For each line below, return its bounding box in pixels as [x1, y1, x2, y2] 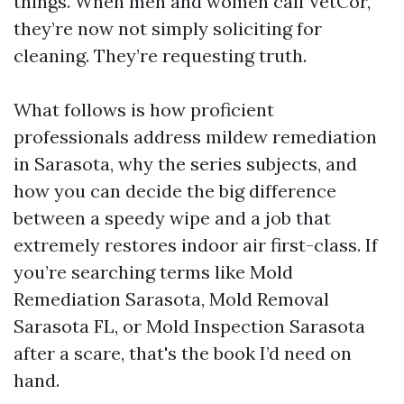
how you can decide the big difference [14, 179, 336, 202]
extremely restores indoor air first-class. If [14, 234, 378, 256]
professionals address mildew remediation [14, 125, 377, 148]
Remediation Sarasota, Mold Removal [14, 288, 329, 310]
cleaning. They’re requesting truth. [14, 44, 307, 67]
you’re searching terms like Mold [14, 261, 293, 283]
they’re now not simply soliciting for [14, 17, 322, 40]
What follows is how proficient [14, 98, 274, 121]
